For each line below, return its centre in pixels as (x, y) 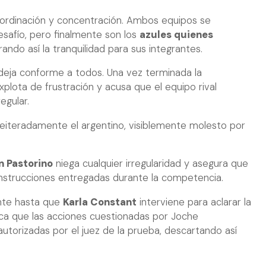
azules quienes (176, 34)
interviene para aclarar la (194, 202)
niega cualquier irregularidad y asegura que (151, 164)
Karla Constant (100, 202)
